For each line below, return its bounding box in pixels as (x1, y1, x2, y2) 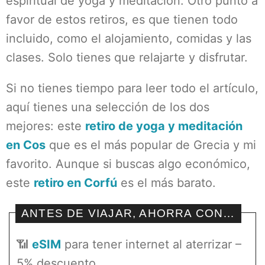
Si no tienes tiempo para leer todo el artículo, (6, 81, 258, 95)
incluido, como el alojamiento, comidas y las (6, 31, 251, 46)
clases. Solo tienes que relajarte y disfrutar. (6, 50, 248, 64)
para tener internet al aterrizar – (61, 237, 241, 251)
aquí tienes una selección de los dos (6, 100, 209, 114)
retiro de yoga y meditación (85, 119, 243, 133)
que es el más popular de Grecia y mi (46, 138, 256, 152)
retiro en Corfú (34, 176, 117, 190)
